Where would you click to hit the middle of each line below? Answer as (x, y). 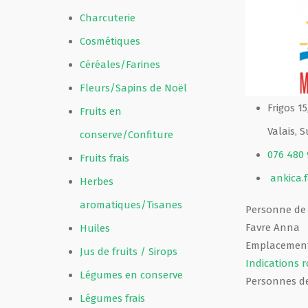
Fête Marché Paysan (57, 71)
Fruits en (101, 111)
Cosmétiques (110, 41)
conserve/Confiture (126, 135)
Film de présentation (59, 31)
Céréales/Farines (120, 65)
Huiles (95, 228)
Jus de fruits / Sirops (129, 252)
